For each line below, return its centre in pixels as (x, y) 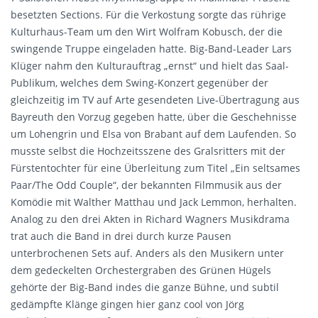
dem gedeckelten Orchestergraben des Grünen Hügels (141, 270)
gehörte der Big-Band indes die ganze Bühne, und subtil (145, 287)
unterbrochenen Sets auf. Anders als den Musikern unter (147, 253)
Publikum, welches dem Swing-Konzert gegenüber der (139, 83)
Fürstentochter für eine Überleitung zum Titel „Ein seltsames (155, 168)
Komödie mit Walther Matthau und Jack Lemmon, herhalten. (154, 202)
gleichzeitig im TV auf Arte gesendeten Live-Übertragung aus (155, 100)
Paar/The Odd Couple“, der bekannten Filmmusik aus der (146, 185)
